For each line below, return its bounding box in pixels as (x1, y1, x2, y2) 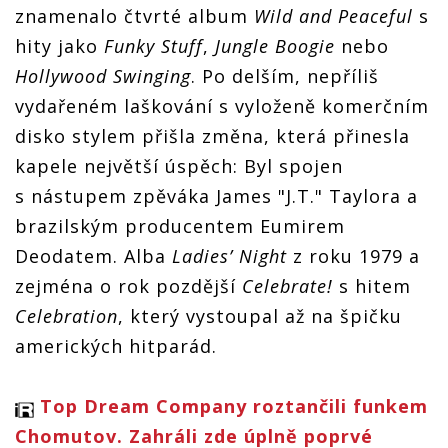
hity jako (15, 33, 104, 58)
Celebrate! (242, 273, 333, 298)
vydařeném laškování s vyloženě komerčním (15, 93, 429, 118)
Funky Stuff (104, 33, 203, 58)
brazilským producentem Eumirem (15, 213, 345, 238)
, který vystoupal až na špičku (118, 303, 402, 328)
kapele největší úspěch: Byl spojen (15, 153, 343, 178)
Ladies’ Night (172, 243, 287, 268)
